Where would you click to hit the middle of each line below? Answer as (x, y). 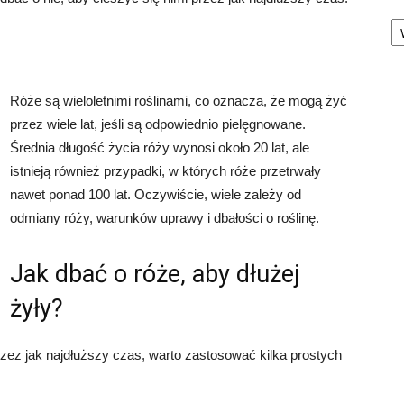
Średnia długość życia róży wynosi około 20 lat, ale (160, 147)
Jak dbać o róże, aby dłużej (155, 274)
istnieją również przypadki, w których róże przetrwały (165, 171)
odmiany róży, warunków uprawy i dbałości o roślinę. (165, 218)
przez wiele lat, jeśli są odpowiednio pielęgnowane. (158, 124)
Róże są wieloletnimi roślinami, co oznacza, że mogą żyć (179, 101)
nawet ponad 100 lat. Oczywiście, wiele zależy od (156, 194)
